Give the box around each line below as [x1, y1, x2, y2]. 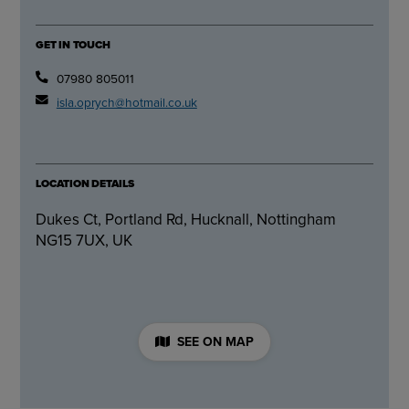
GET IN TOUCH [36, 36, 110, 53]
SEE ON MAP [177, 331, 255, 351]
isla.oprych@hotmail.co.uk [56, 93, 197, 111]
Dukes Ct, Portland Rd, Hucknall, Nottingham [36, 207, 337, 230]
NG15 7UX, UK [36, 228, 133, 251]
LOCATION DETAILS [36, 175, 134, 193]
